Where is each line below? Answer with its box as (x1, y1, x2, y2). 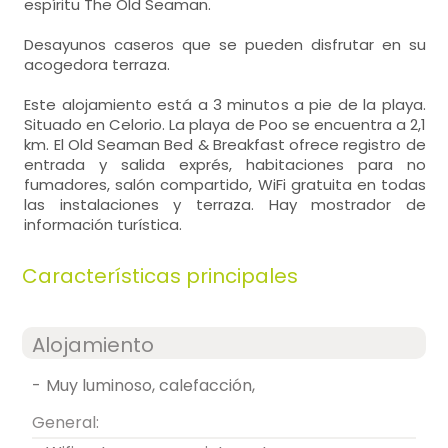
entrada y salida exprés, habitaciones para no (24, 154, 426, 175)
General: (45, 411, 100, 434)
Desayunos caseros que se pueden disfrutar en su (24, 34, 426, 55)
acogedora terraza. (24, 54, 171, 75)
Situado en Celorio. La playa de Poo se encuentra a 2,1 (24, 114, 426, 135)
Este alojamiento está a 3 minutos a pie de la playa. (24, 94, 426, 115)
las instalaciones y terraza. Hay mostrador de (24, 194, 426, 215)
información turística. (24, 214, 183, 235)
